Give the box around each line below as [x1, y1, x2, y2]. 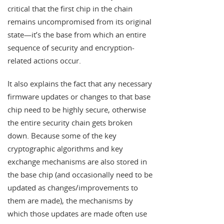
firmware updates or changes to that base [7, 91, 150, 102]
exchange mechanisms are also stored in [7, 156, 147, 167]
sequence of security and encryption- [7, 42, 134, 53]
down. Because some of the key [7, 130, 116, 141]
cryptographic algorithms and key [7, 143, 123, 154]
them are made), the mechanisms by [7, 195, 133, 206]
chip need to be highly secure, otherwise [7, 104, 146, 115]
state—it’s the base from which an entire [7, 29, 146, 40]
